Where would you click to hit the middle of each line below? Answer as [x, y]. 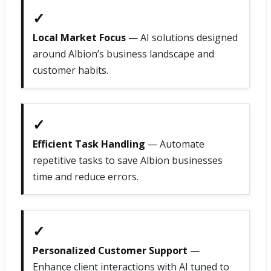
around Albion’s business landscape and [123, 54]
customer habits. [70, 70]
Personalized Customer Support [110, 250]
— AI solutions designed [182, 37]
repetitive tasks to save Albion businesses [128, 160]
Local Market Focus [79, 37]
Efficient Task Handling [89, 144]
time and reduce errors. [86, 176]
